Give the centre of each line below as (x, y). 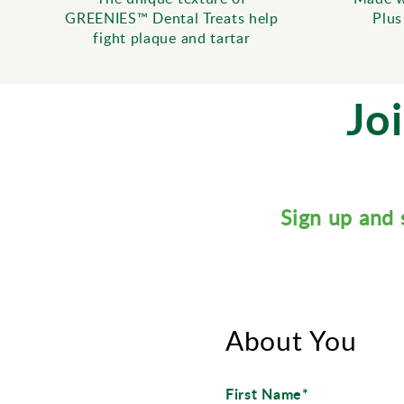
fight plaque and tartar (172, 37)
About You (291, 341)
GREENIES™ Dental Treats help (172, 18)
